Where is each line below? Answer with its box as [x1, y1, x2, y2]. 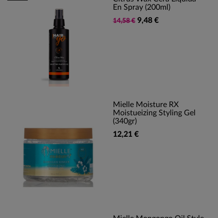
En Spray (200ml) [113, 3, 170, 11]
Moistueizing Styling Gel [113, 109, 196, 117]
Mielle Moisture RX [113, 101, 179, 109]
